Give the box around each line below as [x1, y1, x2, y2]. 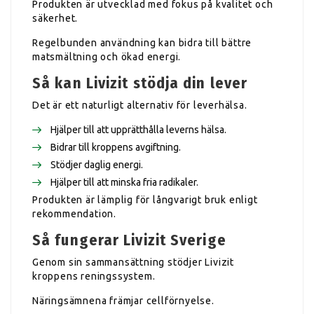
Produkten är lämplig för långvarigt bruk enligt [32, 193, 258, 205]
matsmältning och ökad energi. [32, 50, 182, 62]
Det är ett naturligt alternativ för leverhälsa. [32, 99, 247, 111]
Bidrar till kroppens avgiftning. [50, 141, 181, 153]
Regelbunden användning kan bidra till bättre [32, 36, 252, 48]
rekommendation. [32, 207, 117, 219]
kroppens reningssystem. [32, 270, 156, 282]
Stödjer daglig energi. [50, 158, 143, 170]
